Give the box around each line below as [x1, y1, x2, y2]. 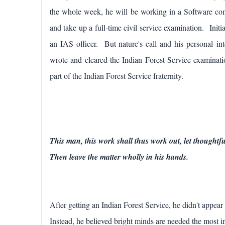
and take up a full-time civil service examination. [50, 22, 207, 33]
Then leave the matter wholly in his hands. [50, 151, 188, 162]
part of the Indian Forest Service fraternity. [50, 70, 183, 81]
